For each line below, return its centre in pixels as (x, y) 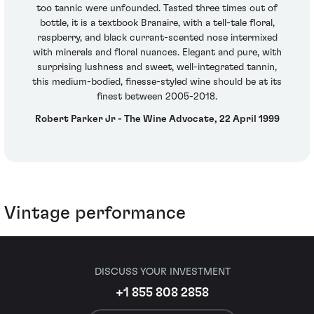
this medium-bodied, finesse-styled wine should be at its (157, 82)
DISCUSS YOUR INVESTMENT (162, 272)
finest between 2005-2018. (157, 97)
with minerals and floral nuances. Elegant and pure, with (157, 53)
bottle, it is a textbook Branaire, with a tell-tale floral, (157, 23)
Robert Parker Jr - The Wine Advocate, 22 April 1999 (157, 119)
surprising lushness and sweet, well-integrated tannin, (157, 68)
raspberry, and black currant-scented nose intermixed (157, 38)
